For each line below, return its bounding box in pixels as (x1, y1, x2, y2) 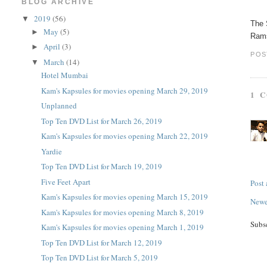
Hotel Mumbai (41, 70, 88, 80)
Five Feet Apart (41, 176, 91, 187)
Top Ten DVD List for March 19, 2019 (41, 161, 162, 172)
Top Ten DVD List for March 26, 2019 (41, 115, 162, 126)
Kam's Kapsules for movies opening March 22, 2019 (41, 131, 208, 141)
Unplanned (41, 100, 77, 111)
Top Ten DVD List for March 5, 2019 (41, 252, 158, 263)
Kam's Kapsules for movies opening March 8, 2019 (41, 206, 204, 218)
